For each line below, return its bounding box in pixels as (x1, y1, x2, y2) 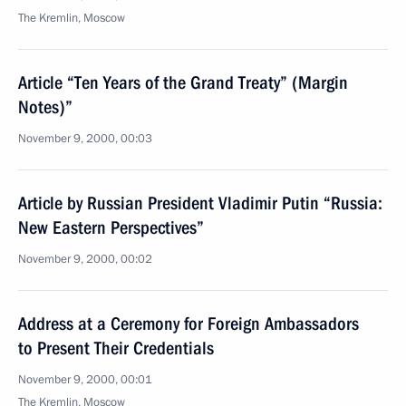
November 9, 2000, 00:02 (18, 251, 152, 267)
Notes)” (18, 96, 72, 118)
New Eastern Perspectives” (18, 217, 204, 238)
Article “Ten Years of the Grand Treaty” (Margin (18, 72, 348, 93)
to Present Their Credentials (18, 337, 214, 359)
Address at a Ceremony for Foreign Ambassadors (18, 313, 359, 334)
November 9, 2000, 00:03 (18, 130, 152, 147)
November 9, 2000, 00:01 (18, 372, 152, 388)
